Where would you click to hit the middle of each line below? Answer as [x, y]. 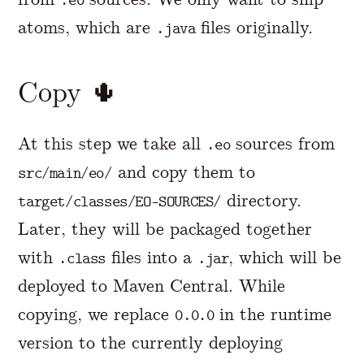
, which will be [285, 258]
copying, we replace [97, 314]
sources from [283, 144]
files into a [152, 258]
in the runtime [273, 314]
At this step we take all [113, 144]
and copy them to [183, 172]
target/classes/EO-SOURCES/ [119, 202]
